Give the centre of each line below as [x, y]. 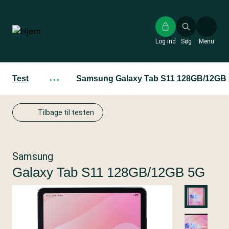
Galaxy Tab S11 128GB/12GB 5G [109, 172]
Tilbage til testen [66, 112]
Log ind [166, 41]
